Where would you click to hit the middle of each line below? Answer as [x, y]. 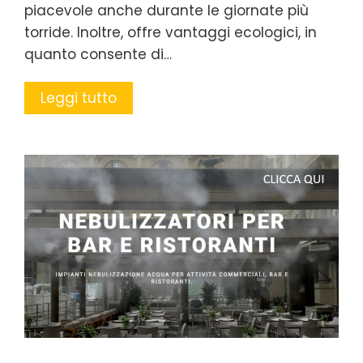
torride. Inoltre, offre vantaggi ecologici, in [171, 32]
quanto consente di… [98, 54]
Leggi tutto [79, 98]
